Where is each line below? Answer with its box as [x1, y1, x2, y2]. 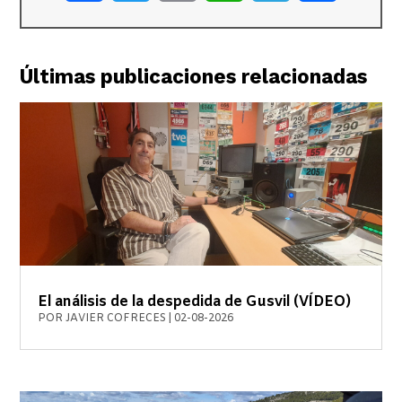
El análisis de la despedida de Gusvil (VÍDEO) [38, 292, 352, 311]
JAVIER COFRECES [66, 310, 167, 326]
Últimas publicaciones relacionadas [20, 65, 368, 89]
